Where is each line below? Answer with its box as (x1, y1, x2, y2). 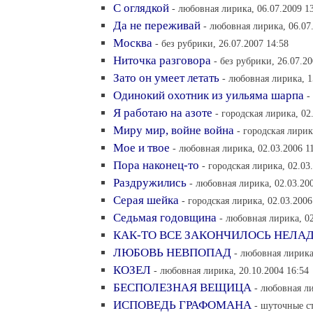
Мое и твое (113, 141, 170, 154)
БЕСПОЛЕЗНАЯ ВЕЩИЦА (113, 281, 252, 294)
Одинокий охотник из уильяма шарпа (113, 89, 304, 102)
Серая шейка (113, 194, 179, 207)
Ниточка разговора (113, 54, 211, 67)
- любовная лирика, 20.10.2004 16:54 (154, 265, 309, 276)
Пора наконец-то (113, 159, 199, 172)
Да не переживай (113, 19, 201, 32)
